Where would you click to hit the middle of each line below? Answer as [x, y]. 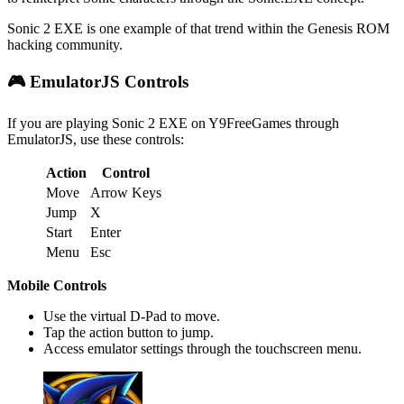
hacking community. [65, 44]
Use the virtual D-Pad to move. [132, 317]
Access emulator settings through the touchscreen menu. [202, 349]
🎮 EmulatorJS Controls [98, 82]
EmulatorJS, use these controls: [96, 140]
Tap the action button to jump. [129, 333]
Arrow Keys [126, 193]
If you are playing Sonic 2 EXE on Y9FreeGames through [173, 124]
